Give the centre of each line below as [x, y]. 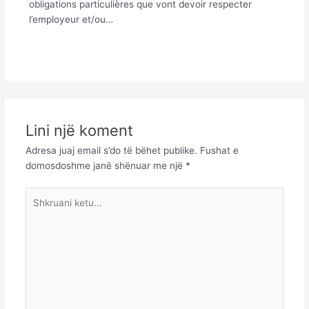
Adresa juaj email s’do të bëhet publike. [111, 151]
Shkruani [44, 194]
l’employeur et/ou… [71, 19]
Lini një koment [79, 131]
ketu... [38, 209]
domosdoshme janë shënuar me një [105, 166]
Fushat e [219, 151]
